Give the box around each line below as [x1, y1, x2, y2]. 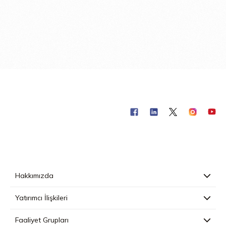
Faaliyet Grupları [15, 215, 69, 224]
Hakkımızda [15, 171, 53, 180]
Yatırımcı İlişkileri [15, 193, 68, 202]
